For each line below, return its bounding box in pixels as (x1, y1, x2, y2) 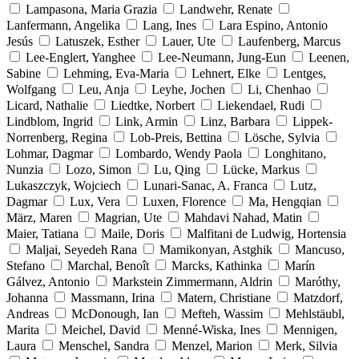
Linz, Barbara (200, 114, 270, 128)
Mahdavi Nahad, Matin (184, 210, 302, 224)
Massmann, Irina (71, 290, 155, 305)
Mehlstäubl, (285, 306, 345, 321)
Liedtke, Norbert (111, 98, 195, 112)
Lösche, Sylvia (244, 130, 320, 144)
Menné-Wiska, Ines (163, 322, 260, 337)
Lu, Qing (154, 162, 200, 176)
